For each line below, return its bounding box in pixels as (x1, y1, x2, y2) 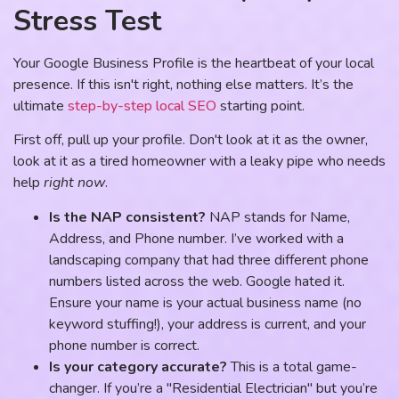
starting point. (216, 96, 305, 117)
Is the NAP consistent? (49, 207, 206, 227)
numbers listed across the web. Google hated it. (49, 271, 345, 291)
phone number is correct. (49, 335, 199, 355)
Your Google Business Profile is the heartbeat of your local (13, 53, 374, 74)
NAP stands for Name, (206, 207, 350, 227)
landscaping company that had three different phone (49, 249, 369, 270)
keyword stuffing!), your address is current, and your (49, 313, 366, 334)
